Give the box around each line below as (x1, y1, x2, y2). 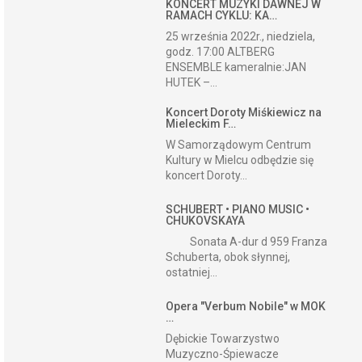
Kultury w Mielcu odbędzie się (166, 154, 314, 166)
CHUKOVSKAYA (166, 214, 246, 227)
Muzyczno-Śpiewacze (166, 347, 280, 360)
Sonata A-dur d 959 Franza (166, 235, 328, 248)
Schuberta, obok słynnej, (166, 250, 291, 263)
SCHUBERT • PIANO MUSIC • (166, 203, 310, 216)
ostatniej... (166, 266, 218, 279)
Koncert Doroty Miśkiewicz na (166, 106, 322, 119)
